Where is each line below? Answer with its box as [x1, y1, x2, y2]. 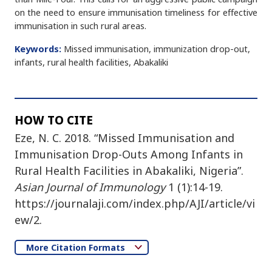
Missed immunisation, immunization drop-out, [64, 42, 250, 55]
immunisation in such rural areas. [15, 19, 146, 32]
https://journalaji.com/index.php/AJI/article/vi [15, 196, 255, 211]
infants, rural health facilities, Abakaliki [15, 56, 168, 68]
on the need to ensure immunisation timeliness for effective [15, 6, 257, 18]
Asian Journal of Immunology [15, 180, 165, 194]
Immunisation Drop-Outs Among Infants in [15, 147, 243, 161]
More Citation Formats [26, 241, 127, 253]
